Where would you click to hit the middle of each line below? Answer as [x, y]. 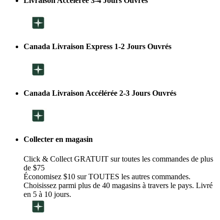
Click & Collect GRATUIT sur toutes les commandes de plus [118, 159]
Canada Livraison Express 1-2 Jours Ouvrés [97, 47]
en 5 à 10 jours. [47, 194]
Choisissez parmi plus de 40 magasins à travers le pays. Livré [118, 185]
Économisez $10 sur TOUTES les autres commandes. [107, 176]
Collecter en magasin [58, 139]
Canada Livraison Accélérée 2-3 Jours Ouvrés [100, 93]
